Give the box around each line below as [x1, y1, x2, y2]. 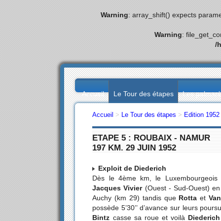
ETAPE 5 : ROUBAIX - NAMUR [92, 133, 211, 143]
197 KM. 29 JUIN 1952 [92, 143, 177, 153]
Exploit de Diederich [98, 164, 167, 172]
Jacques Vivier [92, 184, 143, 192]
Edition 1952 [184, 111, 220, 119]
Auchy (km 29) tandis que [92, 193, 176, 202]
